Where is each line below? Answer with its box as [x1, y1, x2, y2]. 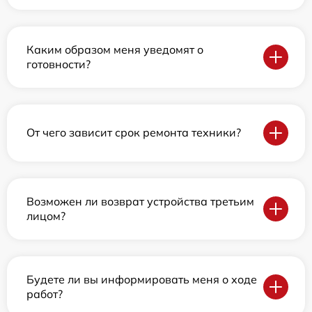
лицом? [26, 208, 65, 223]
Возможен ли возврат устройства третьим [26, 194, 254, 208]
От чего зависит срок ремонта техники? [26, 125, 241, 140]
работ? [26, 286, 63, 301]
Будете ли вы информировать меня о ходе [26, 272, 257, 286]
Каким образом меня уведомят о [26, 42, 203, 56]
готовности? [26, 56, 91, 71]
